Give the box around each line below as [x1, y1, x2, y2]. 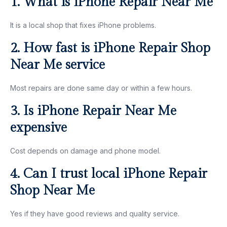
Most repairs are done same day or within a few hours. [10, 83, 192, 92]
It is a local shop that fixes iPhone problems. [10, 20, 156, 29]
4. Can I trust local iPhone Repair [10, 166, 207, 181]
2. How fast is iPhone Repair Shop [10, 40, 210, 56]
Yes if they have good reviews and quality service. [10, 209, 179, 218]
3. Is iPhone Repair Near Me [10, 103, 176, 119]
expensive [10, 120, 67, 135]
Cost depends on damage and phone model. [10, 146, 161, 155]
